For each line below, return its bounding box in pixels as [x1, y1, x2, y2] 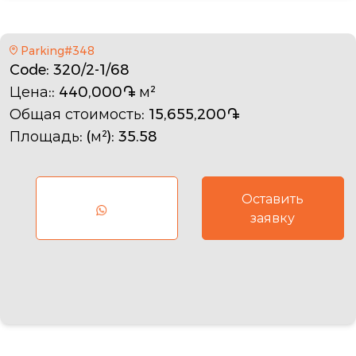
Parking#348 [20, 42, 95, 59]
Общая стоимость [10, 103, 141, 125]
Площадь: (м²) [10, 126, 111, 147]
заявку [250, 208, 296, 227]
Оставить [242, 189, 304, 208]
